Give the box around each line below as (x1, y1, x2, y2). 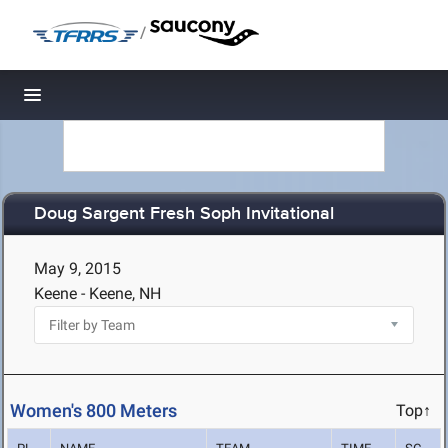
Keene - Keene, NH (34, 284, 161, 303)
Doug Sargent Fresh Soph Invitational (34, 203, 334, 226)
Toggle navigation (33, 90, 168, 111)
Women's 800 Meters (10, 400, 177, 422)
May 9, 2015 (34, 259, 121, 278)
